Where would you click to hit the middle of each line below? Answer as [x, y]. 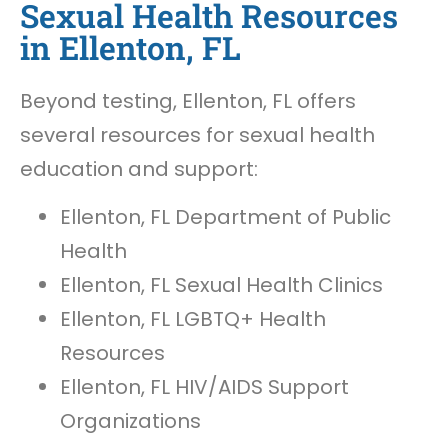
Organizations [130, 420]
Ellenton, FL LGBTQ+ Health [193, 318]
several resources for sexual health [197, 134]
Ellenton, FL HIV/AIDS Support [204, 386]
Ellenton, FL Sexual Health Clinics [221, 284]
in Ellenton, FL [130, 47]
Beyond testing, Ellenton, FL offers [188, 100]
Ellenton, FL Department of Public [225, 216]
